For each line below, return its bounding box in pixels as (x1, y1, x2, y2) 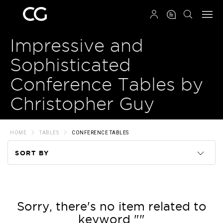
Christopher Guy (10, 94, 154, 113)
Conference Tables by (10, 75, 203, 94)
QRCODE (100, 14, 140, 23)
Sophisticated (10, 55, 131, 75)
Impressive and (10, 36, 143, 55)
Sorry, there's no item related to (16, 200, 207, 213)
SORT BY (15, 149, 49, 157)
